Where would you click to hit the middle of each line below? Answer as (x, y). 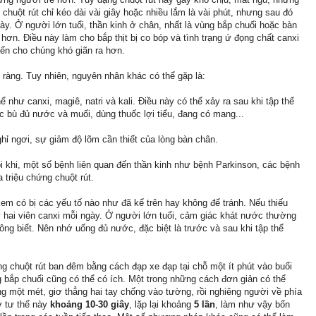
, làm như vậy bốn (253, 305)
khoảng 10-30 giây (90, 305)
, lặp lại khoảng (162, 305)
